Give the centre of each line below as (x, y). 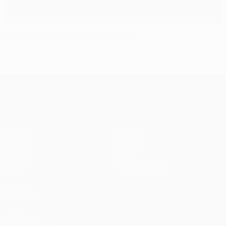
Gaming (16, 158)
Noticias (129, 141)
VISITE (16, 187)
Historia (129, 150)
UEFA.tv (17, 141)
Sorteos (17, 150)
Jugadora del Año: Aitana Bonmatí (69, 37)
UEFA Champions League (131, 82)
